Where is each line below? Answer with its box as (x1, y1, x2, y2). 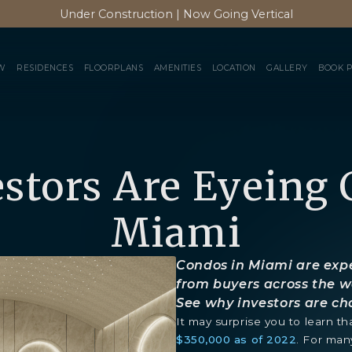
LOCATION (211, 62, 256, 73)
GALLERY (266, 62, 308, 73)
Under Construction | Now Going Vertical (59, 6, 293, 21)
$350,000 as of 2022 (176, 333, 297, 346)
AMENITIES (153, 62, 202, 73)
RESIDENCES (16, 62, 74, 73)
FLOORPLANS (83, 62, 144, 73)
